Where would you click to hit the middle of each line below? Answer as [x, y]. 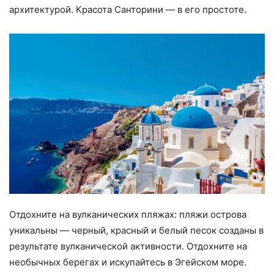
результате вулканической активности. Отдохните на [128, 246]
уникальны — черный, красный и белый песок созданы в [136, 230]
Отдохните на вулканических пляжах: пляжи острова [128, 214]
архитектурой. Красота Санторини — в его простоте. [128, 10]
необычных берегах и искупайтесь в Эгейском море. [128, 262]
